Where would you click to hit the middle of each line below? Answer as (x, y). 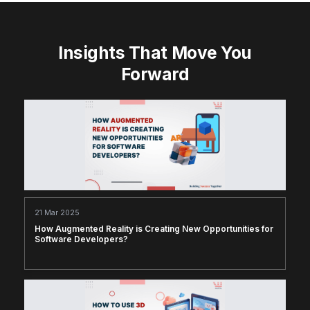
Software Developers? (81, 239)
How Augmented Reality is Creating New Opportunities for (154, 229)
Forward (155, 74)
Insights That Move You (155, 52)
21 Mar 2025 (57, 213)
